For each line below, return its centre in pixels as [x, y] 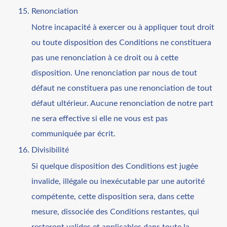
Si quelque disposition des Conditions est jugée [115, 166]
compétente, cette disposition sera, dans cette [113, 196]
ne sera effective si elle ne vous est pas [100, 118]
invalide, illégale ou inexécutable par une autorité [118, 181]
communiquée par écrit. [74, 134]
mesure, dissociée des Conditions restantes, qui [116, 212]
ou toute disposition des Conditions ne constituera [122, 42]
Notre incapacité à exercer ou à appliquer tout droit [123, 27]
